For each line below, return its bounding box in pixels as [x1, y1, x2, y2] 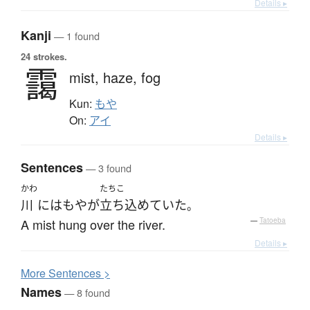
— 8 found [62, 284, 110, 300]
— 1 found [51, 28, 100, 43]
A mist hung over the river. [21, 215, 165, 233]
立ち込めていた [100, 196, 187, 213]
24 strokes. [21, 49, 67, 63]
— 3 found [83, 160, 131, 175]
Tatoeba [259, 215, 286, 225]
